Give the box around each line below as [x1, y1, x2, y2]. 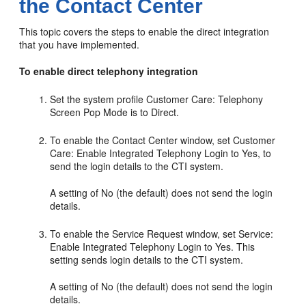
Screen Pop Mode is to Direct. [50, 105, 180, 119]
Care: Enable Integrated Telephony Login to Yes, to [50, 145, 272, 160]
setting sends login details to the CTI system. [50, 252, 244, 266]
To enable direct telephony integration [19, 64, 199, 78]
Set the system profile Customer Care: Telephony [50, 92, 264, 106]
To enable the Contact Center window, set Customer [50, 133, 276, 147]
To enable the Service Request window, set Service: [50, 226, 274, 240]
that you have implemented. [19, 37, 140, 51]
